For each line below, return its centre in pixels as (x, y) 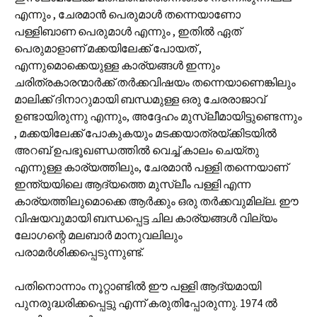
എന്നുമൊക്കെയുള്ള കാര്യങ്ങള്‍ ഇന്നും (117, 65)
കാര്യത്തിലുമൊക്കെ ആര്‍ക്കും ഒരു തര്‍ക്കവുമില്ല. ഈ (156, 201)
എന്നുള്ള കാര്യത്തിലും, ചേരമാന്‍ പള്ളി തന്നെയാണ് (151, 167)
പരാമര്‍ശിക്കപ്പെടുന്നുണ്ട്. (79, 252)
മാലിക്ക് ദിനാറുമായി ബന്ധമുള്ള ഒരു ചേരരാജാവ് (140, 99)
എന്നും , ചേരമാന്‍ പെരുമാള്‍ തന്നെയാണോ (127, 14)
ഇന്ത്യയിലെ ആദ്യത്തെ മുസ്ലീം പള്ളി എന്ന (132, 184)
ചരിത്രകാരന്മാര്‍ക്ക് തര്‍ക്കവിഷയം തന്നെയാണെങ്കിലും (155, 82)
